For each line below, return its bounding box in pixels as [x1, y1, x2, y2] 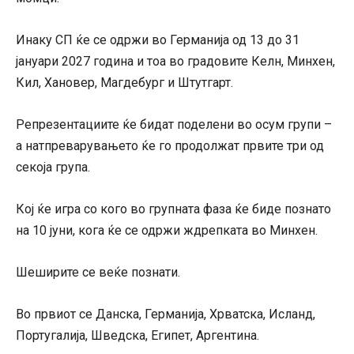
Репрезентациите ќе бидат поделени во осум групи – [16, 117, 332, 133]
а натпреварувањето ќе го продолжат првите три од [16, 138, 324, 154]
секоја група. [16, 160, 90, 175]
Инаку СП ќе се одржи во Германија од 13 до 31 [16, 32, 299, 48]
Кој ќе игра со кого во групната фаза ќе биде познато [16, 201, 331, 217]
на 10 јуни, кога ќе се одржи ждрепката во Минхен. [16, 223, 318, 239]
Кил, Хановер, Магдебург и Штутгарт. [16, 75, 233, 91]
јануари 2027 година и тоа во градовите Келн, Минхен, [16, 54, 335, 70]
